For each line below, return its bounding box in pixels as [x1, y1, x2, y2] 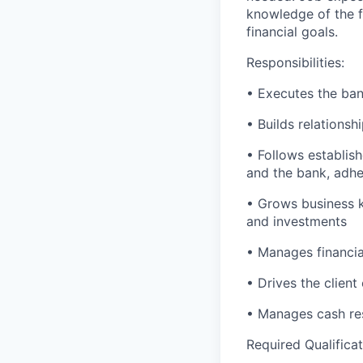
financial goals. [246, 23, 338, 41]
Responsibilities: [246, 54, 344, 71]
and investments [246, 213, 347, 230]
